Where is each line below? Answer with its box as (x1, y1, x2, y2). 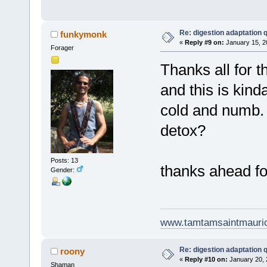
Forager (50, 44, 74, 51)
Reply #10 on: (184, 255, 228, 263)
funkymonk (60, 29, 107, 39)
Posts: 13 (50, 157, 78, 164)
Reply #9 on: (184, 38, 224, 46)
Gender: (50, 166, 76, 174)
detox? (160, 121, 206, 139)
